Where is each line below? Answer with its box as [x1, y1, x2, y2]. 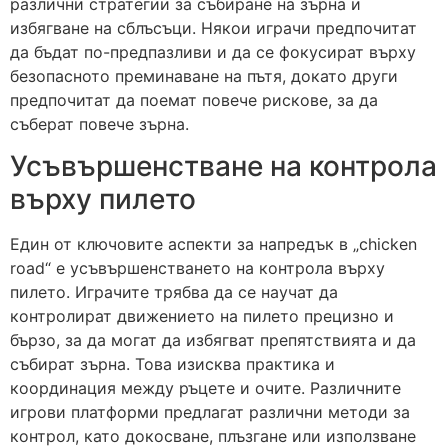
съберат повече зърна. [10, 113, 189, 134]
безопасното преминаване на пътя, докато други [10, 65, 398, 86]
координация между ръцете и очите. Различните [10, 378, 401, 399]
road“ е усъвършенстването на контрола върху [10, 258, 385, 279]
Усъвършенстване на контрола [10, 149, 437, 184]
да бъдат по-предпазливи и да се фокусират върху [10, 41, 416, 62]
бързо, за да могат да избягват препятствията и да [10, 330, 416, 351]
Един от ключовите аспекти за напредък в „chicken [10, 234, 417, 255]
